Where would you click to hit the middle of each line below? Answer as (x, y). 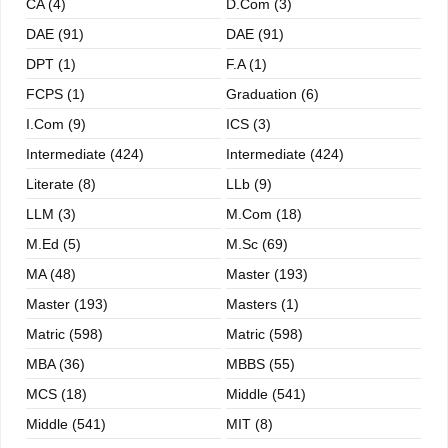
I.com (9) (56, 124)
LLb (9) (248, 184)
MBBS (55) (260, 364)
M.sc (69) (256, 244)
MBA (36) (55, 364)
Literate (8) (61, 184)
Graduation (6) (272, 94)
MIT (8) (249, 424)
